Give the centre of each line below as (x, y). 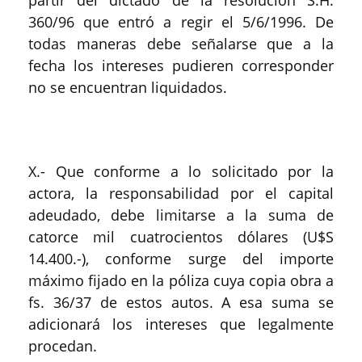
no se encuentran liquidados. (128, 87)
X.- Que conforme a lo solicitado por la (181, 171)
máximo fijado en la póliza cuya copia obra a (181, 280)
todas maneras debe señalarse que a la (181, 44)
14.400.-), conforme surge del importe (181, 259)
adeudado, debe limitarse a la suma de (181, 215)
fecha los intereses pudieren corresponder (181, 65)
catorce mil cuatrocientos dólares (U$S (181, 237)
